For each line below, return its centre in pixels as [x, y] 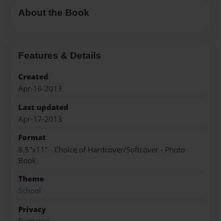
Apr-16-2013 [40, 89]
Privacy [32, 209]
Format [32, 138]
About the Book [54, 13]
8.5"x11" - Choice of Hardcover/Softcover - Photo [102, 149]
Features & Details [60, 55]
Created [33, 76]
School [30, 191]
